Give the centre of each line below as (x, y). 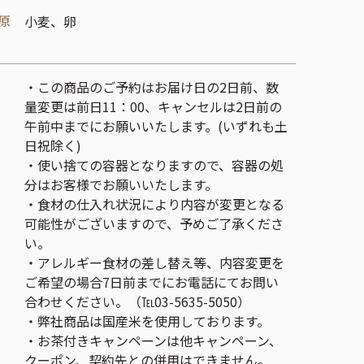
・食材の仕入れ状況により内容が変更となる (154, 204)
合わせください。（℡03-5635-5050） (137, 301)
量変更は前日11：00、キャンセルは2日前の (153, 106)
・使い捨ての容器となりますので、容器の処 (154, 165)
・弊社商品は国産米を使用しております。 (147, 321)
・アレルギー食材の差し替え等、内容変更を (154, 262)
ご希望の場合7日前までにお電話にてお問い (152, 282)
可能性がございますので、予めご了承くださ (154, 223)
